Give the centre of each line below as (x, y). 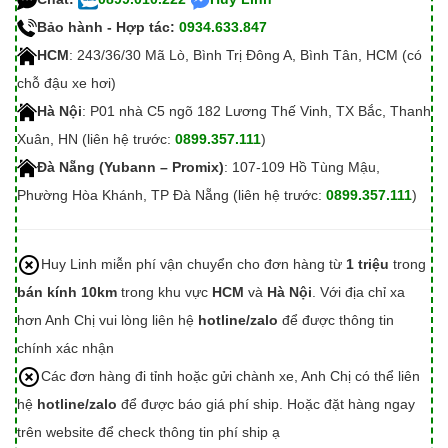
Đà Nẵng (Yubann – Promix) (130, 166)
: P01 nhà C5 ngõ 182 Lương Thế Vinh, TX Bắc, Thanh (256, 110)
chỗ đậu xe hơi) (66, 82)
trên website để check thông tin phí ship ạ (148, 431)
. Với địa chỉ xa (358, 291)
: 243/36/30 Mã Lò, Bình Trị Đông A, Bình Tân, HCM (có (245, 54)
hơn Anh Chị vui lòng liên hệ (107, 319)
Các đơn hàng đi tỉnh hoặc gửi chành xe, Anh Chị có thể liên (230, 375)
